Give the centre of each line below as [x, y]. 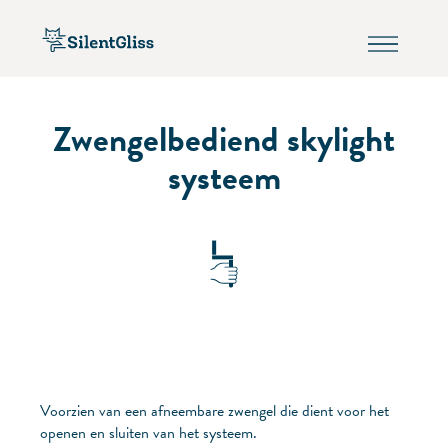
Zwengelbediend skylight [224, 139]
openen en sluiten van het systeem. [148, 432]
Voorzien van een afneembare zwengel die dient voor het [214, 410]
